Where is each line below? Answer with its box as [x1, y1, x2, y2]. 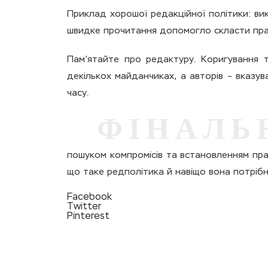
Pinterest [67, 212, 109, 221]
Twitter [67, 202, 101, 212]
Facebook [67, 193, 112, 202]
